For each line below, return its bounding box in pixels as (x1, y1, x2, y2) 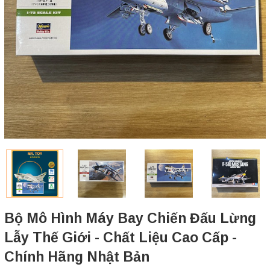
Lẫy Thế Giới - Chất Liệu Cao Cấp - (4, 230, 237, 245)
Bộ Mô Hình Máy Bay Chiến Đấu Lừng (4, 210, 256, 226)
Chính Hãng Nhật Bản (4, 249, 149, 265)
